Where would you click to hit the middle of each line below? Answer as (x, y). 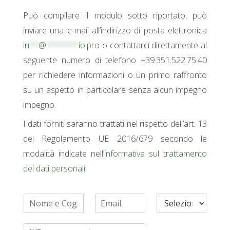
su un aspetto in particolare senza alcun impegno (115, 90)
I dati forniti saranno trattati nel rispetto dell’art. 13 (115, 123)
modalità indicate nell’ (63, 153)
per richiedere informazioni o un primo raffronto (115, 75)
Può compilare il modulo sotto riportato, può (115, 15)
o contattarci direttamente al (153, 45)
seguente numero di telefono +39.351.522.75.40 (115, 60)
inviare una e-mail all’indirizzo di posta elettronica (115, 30)
